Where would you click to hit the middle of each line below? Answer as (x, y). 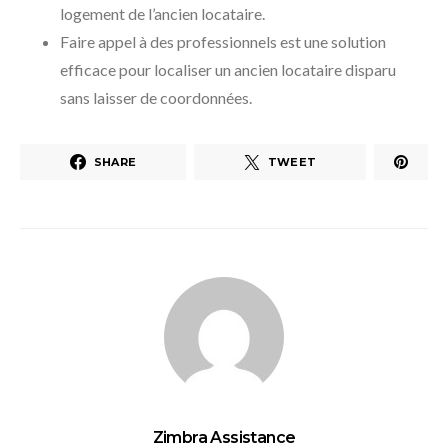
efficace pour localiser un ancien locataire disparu (228, 70)
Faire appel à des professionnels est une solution (223, 42)
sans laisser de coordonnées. (156, 98)
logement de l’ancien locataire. (162, 14)
